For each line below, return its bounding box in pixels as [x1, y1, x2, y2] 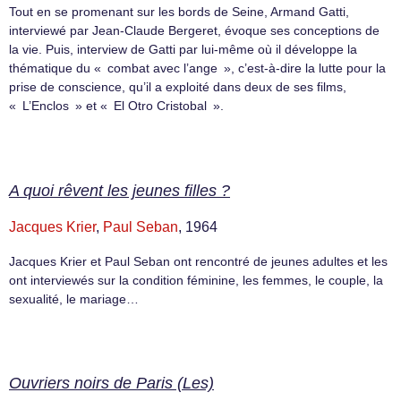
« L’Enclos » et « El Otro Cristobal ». [9, 98, 224, 114]
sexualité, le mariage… [9, 291, 139, 306]
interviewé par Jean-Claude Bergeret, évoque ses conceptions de [9, 23, 380, 38]
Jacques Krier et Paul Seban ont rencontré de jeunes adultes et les [9, 253, 388, 269]
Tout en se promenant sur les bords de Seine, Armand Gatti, [9, 4, 349, 20]
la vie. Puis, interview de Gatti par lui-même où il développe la [9, 42, 357, 57]
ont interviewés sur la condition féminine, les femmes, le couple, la [9, 272, 383, 287]
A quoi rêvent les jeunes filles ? [9, 181, 230, 200]
